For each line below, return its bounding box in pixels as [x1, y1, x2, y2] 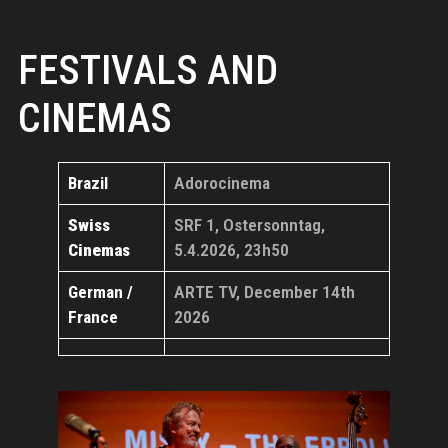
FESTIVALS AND [17, 47, 278, 95]
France [67, 307, 118, 328]
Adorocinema [173, 173, 270, 194]
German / [67, 282, 133, 303]
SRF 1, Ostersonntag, [173, 215, 325, 236]
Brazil [67, 173, 108, 194]
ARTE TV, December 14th [173, 282, 355, 303]
